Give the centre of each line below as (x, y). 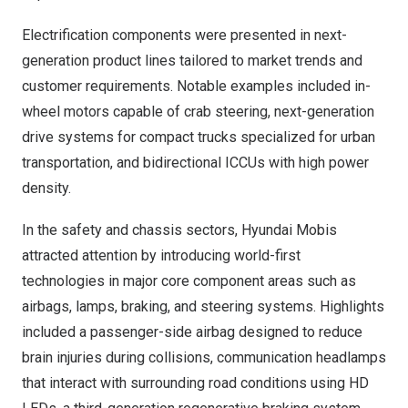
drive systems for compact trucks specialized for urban (199, 137)
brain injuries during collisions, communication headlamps (204, 357)
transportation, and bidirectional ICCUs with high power (195, 163)
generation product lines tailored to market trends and (192, 61)
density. (46, 188)
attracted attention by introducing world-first (161, 255)
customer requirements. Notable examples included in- (196, 86)
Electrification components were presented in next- (184, 35)
